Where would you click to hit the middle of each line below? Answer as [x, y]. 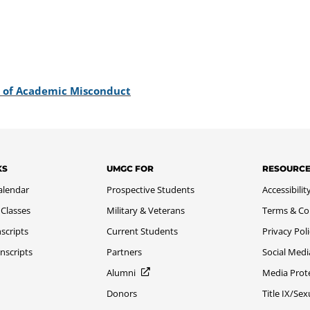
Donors [122, 293]
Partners [125, 252]
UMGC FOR [130, 168]
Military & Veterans [146, 210]
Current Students [143, 231]
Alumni [121, 272]
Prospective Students [151, 189]
